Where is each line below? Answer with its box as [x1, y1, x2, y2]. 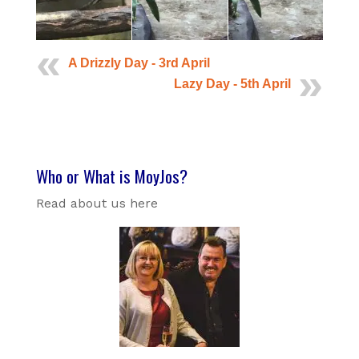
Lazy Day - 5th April [174, 77, 292, 91]
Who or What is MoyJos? [35, 163, 188, 189]
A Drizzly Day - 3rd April [67, 56, 210, 71]
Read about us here [35, 196, 158, 212]
